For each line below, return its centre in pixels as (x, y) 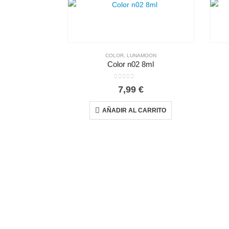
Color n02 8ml (131, 65)
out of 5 (130, 85)
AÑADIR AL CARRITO (134, 111)
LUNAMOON (141, 56)
